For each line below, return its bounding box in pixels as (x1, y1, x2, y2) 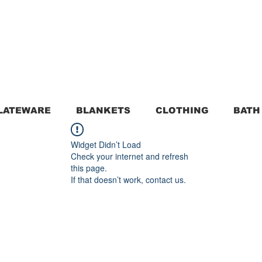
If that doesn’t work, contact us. (71, 174, 186, 185)
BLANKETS (76, 105, 130, 115)
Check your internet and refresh (71, 150, 188, 162)
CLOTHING (156, 105, 209, 115)
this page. (71, 162, 107, 174)
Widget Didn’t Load (71, 139, 141, 150)
